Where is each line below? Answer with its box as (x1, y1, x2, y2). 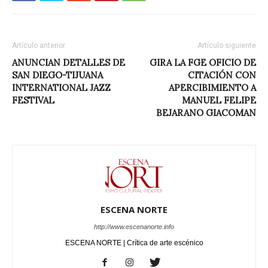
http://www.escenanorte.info (94, 223, 174, 230)
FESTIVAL (12, 95, 54, 106)
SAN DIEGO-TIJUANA (12, 69, 103, 81)
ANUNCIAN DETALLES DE (12, 57, 125, 69)
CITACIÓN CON (188, 69, 256, 81)
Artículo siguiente (197, 41, 256, 50)
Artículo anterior (12, 41, 65, 50)
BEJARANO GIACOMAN (156, 107, 256, 119)
